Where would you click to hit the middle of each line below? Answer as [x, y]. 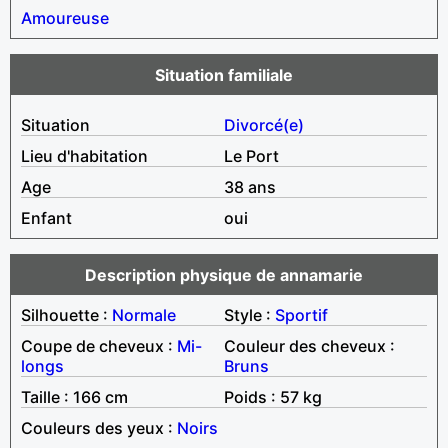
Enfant [46, 217]
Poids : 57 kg [273, 396]
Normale [144, 314]
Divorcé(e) [264, 124]
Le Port [251, 155]
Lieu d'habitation [84, 155]
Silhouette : [66, 314]
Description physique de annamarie [224, 274]
